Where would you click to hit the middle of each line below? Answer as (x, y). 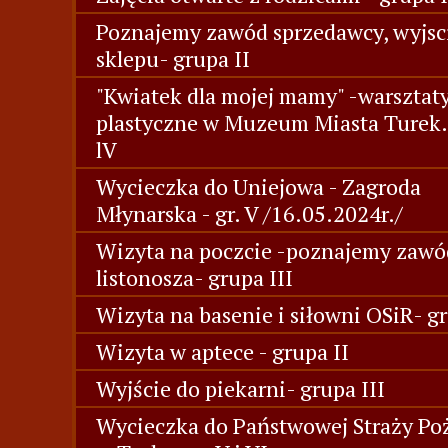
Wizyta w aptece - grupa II (222, 351)
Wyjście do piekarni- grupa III (240, 388)
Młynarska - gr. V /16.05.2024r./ (249, 213)
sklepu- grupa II (173, 58)
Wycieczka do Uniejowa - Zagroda (258, 186)
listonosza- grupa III (194, 277)
